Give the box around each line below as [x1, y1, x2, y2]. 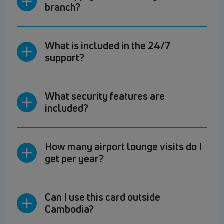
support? [45, 51, 84, 65]
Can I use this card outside [45, 190, 160, 204]
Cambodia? [45, 202, 94, 216]
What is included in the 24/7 [45, 39, 171, 53]
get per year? [45, 152, 104, 166]
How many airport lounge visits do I [45, 140, 202, 154]
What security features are [45, 89, 165, 103]
